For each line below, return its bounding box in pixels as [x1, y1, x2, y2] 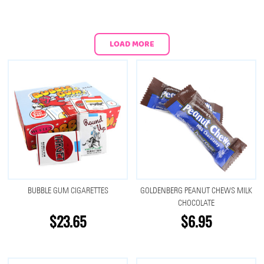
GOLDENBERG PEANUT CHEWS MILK [140, 185, 252, 196]
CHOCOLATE [178, 197, 214, 208]
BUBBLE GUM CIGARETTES [27, 185, 108, 196]
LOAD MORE [110, 37, 154, 51]
